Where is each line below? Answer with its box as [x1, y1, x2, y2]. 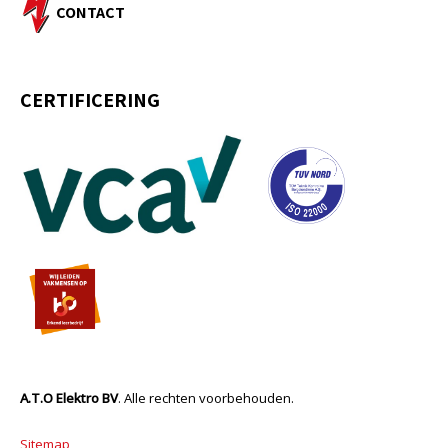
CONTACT [56, 2, 125, 23]
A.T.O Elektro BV [20, 389, 118, 408]
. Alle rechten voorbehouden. [118, 389, 294, 408]
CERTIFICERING [20, 87, 160, 113]
